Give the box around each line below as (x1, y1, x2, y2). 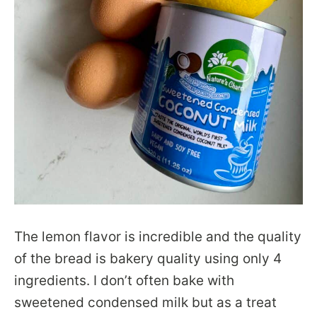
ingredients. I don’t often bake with (14, 272, 234, 289)
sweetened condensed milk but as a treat (14, 294, 277, 311)
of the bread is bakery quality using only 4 (14, 250, 282, 267)
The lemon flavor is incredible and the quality (14, 229, 301, 246)
